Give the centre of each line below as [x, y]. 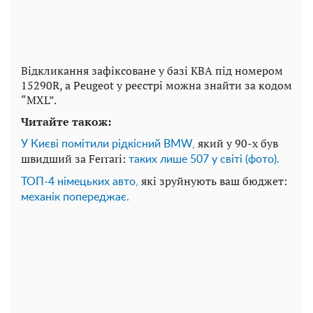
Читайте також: [66, 121]
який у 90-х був [236, 143]
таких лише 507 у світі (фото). [204, 159]
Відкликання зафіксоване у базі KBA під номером [152, 70]
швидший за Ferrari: [75, 158]
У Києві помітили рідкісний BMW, [108, 144]
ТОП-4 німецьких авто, [80, 181]
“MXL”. [39, 100]
